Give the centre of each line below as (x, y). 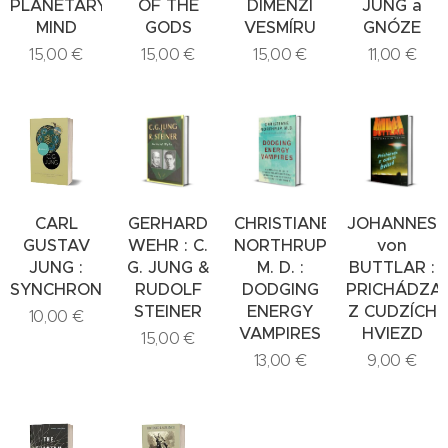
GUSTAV (56, 245)
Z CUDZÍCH (392, 311)
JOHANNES (392, 223)
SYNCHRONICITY (76, 289)
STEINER (168, 311)
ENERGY (280, 311)
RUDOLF (168, 289)
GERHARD (168, 223)
